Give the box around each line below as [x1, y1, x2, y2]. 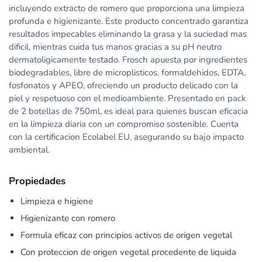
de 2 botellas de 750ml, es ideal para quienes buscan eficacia [9, 105, 248, 117]
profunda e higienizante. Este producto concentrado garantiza [9, 15, 249, 27]
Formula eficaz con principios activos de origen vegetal [20, 229, 232, 241]
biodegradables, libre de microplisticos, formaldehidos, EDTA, [9, 67, 246, 78]
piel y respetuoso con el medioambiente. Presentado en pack [9, 92, 246, 104]
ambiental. [9, 144, 50, 156]
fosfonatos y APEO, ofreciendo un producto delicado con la [9, 80, 238, 91]
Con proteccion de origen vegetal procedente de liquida [20, 246, 236, 258]
